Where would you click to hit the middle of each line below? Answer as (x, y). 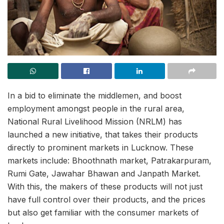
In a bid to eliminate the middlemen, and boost (94, 95)
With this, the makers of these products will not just (105, 186)
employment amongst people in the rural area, (96, 108)
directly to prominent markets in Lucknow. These (100, 147)
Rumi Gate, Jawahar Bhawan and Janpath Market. (104, 173)
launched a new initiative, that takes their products (103, 134)
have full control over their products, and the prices (106, 199)
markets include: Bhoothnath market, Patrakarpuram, (109, 160)
